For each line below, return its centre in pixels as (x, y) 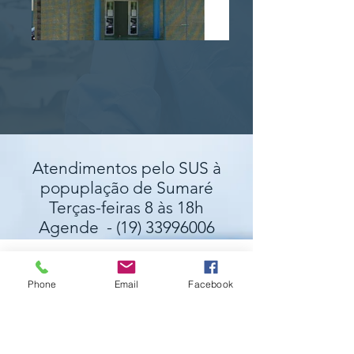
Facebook (211, 284)
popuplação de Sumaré (126, 188)
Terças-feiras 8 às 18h (126, 207)
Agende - (77, 227)
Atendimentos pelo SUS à (126, 168)
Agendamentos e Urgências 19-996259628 (128, 298)
